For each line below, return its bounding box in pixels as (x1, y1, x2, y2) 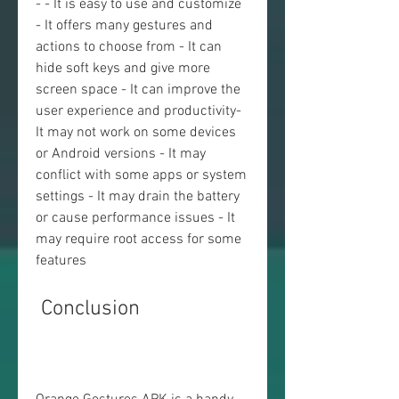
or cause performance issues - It (36, 209, 235, 227)
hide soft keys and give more (36, 60, 210, 77)
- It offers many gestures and (36, 17, 213, 35)
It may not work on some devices (36, 124, 236, 142)
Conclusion (41, 297, 140, 322)
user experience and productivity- (36, 102, 241, 120)
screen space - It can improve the (36, 81, 240, 99)
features (36, 252, 86, 270)
